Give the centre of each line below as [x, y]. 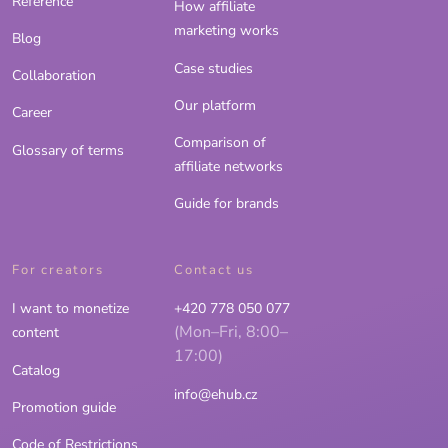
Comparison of [220, 143]
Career [32, 113]
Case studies [213, 68]
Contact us [214, 270]
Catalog [36, 370]
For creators [58, 270]
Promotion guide [64, 408]
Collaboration [54, 76]
